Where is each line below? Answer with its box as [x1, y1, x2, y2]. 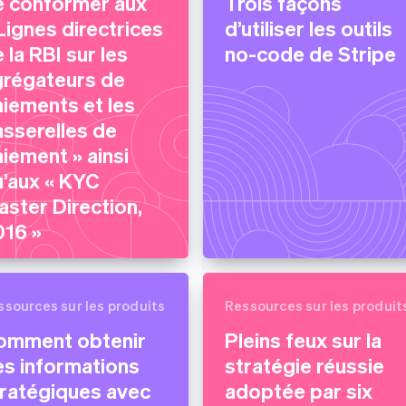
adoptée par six [225, 377, 372, 403]
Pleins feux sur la [225, 326, 382, 353]
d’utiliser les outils [225, 14, 392, 41]
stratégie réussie [225, 352, 384, 378]
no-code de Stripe [225, 40, 396, 66]
